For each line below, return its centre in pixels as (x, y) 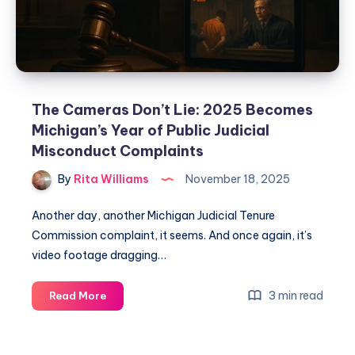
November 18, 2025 (237, 179)
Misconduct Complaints (118, 151)
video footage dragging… (99, 256)
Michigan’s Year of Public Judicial (151, 131)
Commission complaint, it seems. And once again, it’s (172, 236)
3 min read (295, 296)
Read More (78, 296)
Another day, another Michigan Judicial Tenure (153, 216)
